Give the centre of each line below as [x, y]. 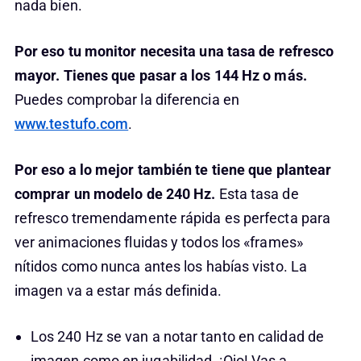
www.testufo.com [71, 124]
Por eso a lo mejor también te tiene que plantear [173, 170]
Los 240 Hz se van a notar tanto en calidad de [177, 336]
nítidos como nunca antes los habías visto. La [160, 266]
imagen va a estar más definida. [118, 290]
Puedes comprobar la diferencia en [127, 100]
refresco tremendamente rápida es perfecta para [172, 218]
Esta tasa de [259, 194]
